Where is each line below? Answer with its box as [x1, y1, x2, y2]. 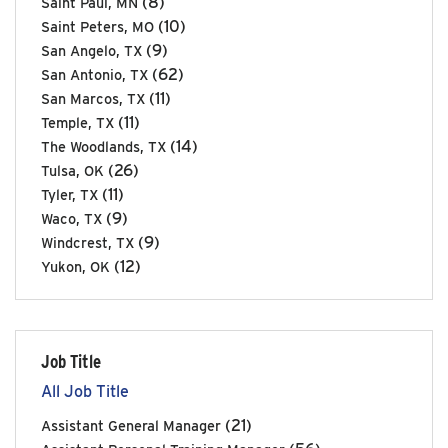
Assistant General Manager [41, 416, 221, 434]
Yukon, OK [41, 257, 110, 275]
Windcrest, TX [41, 233, 134, 251]
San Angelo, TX [41, 41, 142, 59]
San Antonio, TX [41, 65, 148, 83]
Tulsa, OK [41, 161, 104, 179]
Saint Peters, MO [41, 17, 154, 35]
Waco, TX [41, 209, 102, 227]
